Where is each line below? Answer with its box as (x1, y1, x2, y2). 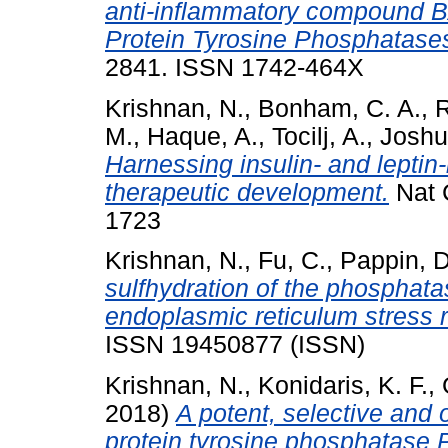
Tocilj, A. (272, 122, 366, 150)
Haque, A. (147, 122, 258, 150)
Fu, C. (258, 247, 326, 275)
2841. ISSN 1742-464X (105, 53, 364, 81)
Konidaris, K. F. (258, 372, 428, 400)
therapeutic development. (105, 178, 389, 206)
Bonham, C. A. (258, 94, 421, 122)
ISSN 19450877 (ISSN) (105, 331, 365, 359)
